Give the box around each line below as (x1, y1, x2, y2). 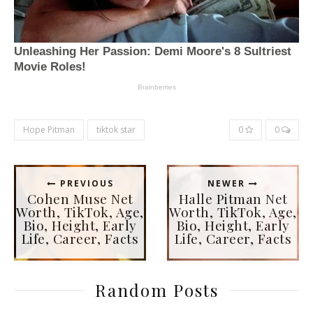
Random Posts (94, 278, 219, 301)
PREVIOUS (56, 177, 114, 189)
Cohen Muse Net (27, 189, 133, 208)
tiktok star (96, 123, 136, 136)
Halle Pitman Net (178, 189, 288, 208)
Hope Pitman (23, 123, 75, 136)
